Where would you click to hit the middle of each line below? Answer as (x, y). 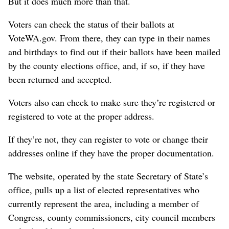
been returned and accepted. (60, 79)
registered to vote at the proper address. (81, 116)
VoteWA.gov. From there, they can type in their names (109, 38)
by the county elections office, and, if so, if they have (107, 65)
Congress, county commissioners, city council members (112, 217)
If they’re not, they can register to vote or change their (108, 139)
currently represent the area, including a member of (104, 203)
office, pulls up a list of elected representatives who (104, 189)
